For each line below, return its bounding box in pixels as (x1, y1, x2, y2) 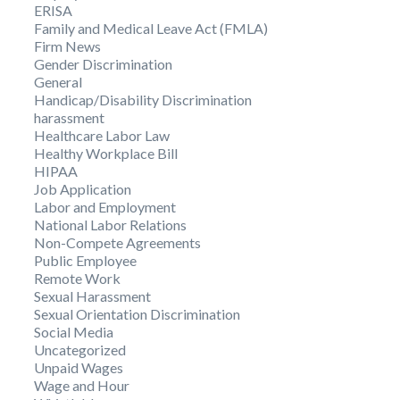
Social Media (34, 323, 113, 340)
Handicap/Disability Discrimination (34, 91, 252, 108)
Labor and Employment (34, 198, 176, 215)
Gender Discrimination (34, 55, 172, 72)
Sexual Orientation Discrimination (34, 305, 240, 322)
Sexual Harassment (34, 287, 151, 304)
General (34, 73, 82, 90)
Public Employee (34, 252, 137, 269)
